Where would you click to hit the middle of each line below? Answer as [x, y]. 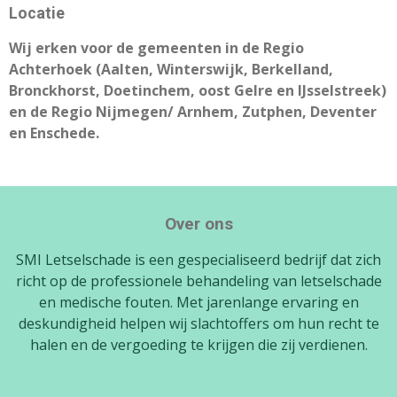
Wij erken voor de [73, 48]
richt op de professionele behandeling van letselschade [198, 281]
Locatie [37, 13]
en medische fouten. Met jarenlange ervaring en [198, 302]
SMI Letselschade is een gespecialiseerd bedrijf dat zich [198, 260]
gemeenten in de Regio [221, 48]
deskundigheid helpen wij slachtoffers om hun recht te [198, 323]
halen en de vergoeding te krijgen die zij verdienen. [198, 345]
